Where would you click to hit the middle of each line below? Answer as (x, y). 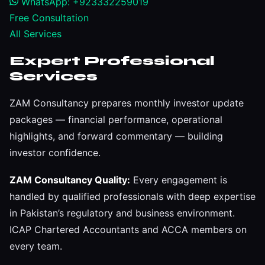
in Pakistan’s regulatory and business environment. (122, 213)
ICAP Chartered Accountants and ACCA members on (128, 229)
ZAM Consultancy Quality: (70, 180)
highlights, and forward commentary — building (116, 136)
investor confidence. (55, 152)
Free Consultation (49, 18)
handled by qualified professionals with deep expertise (132, 196)
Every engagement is (179, 180)
